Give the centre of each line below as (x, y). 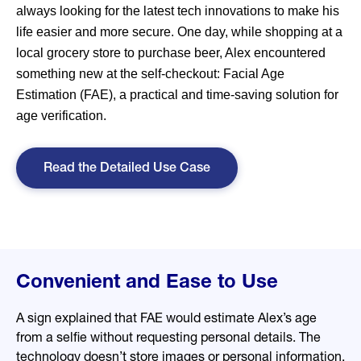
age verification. (61, 115)
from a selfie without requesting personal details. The (168, 339)
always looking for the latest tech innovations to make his (178, 10)
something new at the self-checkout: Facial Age (150, 73)
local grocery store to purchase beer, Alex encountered (171, 52)
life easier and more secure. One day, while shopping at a (179, 31)
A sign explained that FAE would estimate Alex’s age (166, 320)
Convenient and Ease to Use (147, 283)
